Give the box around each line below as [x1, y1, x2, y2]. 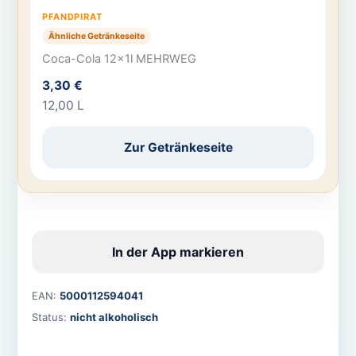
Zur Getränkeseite [123, 140, 233, 156]
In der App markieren [112, 244, 244, 261]
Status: [31, 311, 70, 324]
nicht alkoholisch [69, 311, 158, 324]
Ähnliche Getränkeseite [48, 30, 145, 41]
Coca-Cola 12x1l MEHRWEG [42, 51, 197, 66]
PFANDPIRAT [42, 11, 103, 23]
